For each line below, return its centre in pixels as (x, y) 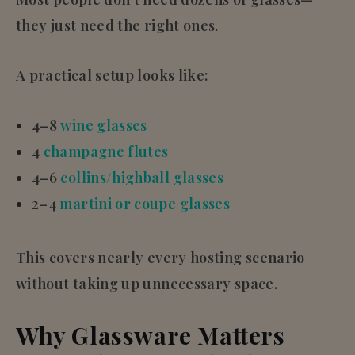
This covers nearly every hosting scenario (160, 257)
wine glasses (104, 125)
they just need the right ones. (117, 25)
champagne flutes (106, 151)
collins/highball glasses (142, 177)
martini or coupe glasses (145, 203)
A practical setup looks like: (113, 75)
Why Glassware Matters (151, 335)
